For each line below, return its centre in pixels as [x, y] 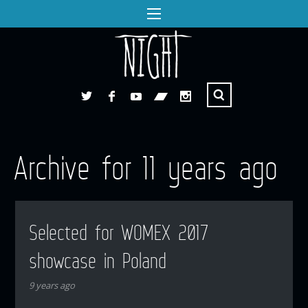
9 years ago [52, 286]
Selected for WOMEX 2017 [119, 232]
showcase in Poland [97, 260]
